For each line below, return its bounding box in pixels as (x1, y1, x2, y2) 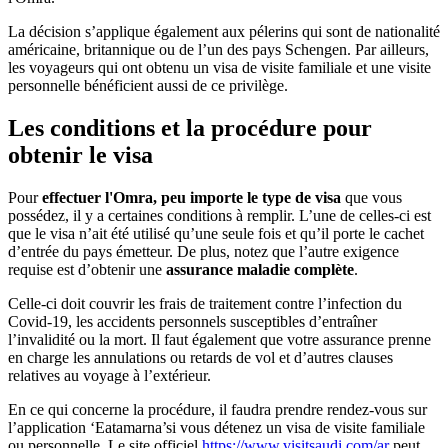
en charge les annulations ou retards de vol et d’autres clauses (8, 348, 393, 366)
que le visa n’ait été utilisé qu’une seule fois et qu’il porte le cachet (8, 224, 424, 242)
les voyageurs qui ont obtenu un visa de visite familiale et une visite (8, 59, 431, 77)
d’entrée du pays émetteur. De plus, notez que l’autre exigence (8, 242, 399, 260)
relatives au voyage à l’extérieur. (8, 366, 211, 384)
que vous (341, 188, 402, 206)
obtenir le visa (8, 141, 153, 168)
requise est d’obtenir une (8, 260, 166, 278)
